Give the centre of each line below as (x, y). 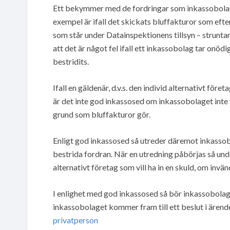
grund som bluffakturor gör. (102, 114)
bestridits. (71, 61)
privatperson (75, 220)
